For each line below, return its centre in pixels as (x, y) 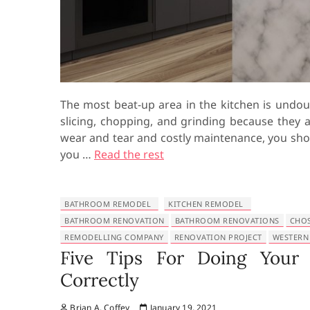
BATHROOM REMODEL (108, 203)
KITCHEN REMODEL (206, 203)
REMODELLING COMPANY (114, 237)
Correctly (100, 280)
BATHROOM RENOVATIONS (227, 220)
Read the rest (129, 154)
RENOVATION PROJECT (218, 237)
